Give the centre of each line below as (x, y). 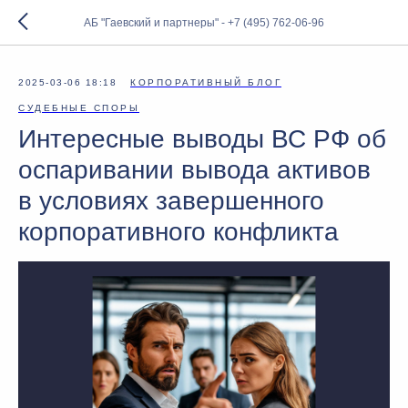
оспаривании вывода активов (194, 170)
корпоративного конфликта (178, 232)
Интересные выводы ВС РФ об (202, 139)
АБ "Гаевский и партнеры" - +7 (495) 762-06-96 (204, 23)
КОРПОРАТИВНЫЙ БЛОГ (206, 82)
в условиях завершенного (171, 201)
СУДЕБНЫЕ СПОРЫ (79, 108)
